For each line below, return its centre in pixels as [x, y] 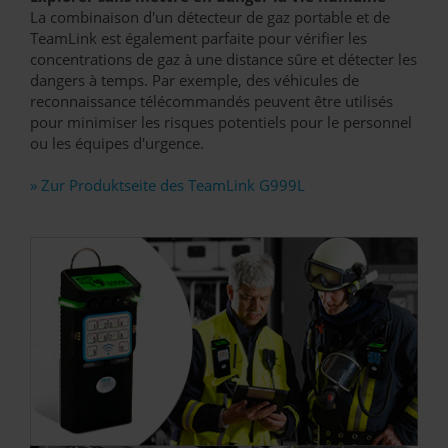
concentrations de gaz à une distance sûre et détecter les [223, 59]
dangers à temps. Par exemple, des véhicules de [194, 80]
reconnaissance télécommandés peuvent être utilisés [211, 101]
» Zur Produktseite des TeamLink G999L [167, 185]
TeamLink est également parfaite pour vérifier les [198, 38]
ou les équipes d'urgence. [117, 143]
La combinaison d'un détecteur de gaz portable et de [210, 17]
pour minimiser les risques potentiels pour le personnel [221, 122]
